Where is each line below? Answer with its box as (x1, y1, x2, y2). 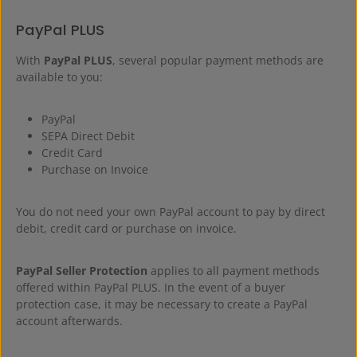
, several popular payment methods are (112, 53, 324, 68)
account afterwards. (16, 313, 123, 328)
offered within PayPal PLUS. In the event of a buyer (16, 280, 285, 295)
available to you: (16, 69, 103, 84)
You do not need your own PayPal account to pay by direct (16, 204, 325, 219)
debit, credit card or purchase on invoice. (16, 221, 237, 236)
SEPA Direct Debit (41, 128, 135, 143)
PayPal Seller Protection (16, 263, 147, 278)
